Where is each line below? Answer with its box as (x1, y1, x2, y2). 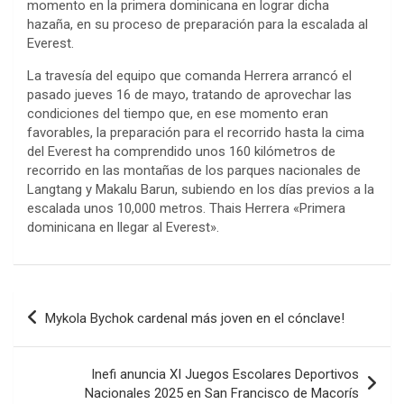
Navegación (13, 290, 133, 317)
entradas (13, 348, 105, 375)
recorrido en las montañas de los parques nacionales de (27, 161, 361, 179)
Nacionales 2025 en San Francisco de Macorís (85, 384, 359, 401)
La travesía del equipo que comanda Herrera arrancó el (27, 67, 352, 84)
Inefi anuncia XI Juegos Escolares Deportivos (91, 365, 359, 382)
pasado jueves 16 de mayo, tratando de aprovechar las (27, 86, 352, 103)
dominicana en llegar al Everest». (27, 218, 219, 235)
